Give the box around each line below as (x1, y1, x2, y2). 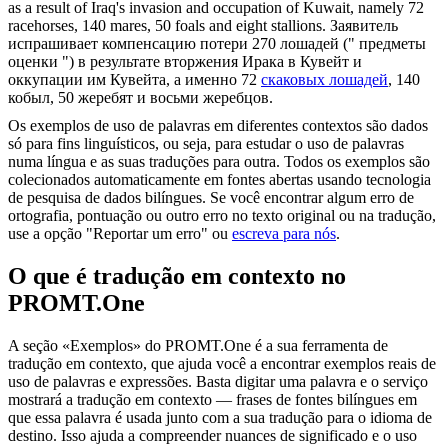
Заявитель (330, 17, 398, 35)
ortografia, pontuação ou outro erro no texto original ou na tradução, (8, 207, 436, 225)
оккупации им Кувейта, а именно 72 (8, 71, 261, 89)
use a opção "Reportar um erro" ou (8, 225, 232, 243)
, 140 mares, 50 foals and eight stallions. (74, 17, 326, 35)
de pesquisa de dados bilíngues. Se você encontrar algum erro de (8, 189, 414, 207)
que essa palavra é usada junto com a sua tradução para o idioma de (8, 409, 432, 427)
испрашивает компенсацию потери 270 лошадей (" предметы (8, 35, 426, 53)
